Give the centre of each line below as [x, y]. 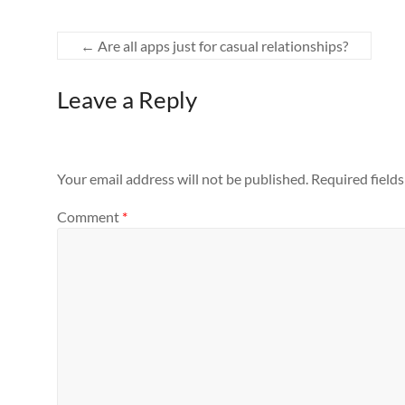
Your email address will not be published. [183, 179]
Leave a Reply [127, 99]
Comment [89, 216]
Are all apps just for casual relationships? [221, 46]
